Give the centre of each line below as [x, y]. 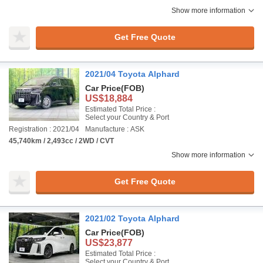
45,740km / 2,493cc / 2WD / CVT [61, 141]
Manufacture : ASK [115, 129]
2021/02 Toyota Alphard [132, 218]
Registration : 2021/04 [44, 129]
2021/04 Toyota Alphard [132, 74]
